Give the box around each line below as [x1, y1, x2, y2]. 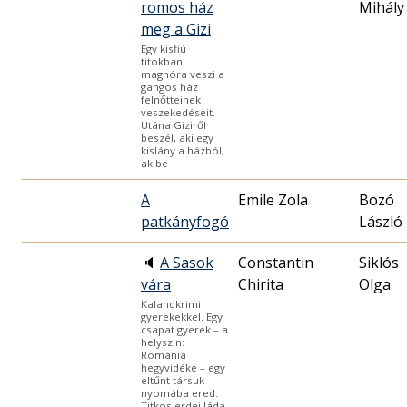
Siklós [359, 252, 399, 273]
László [359, 211, 402, 232]
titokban [141, 54, 183, 68]
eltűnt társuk [141, 372, 204, 387]
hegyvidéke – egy [141, 360, 225, 374]
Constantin [238, 252, 313, 273]
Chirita [238, 273, 283, 294]
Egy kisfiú [141, 41, 186, 55]
